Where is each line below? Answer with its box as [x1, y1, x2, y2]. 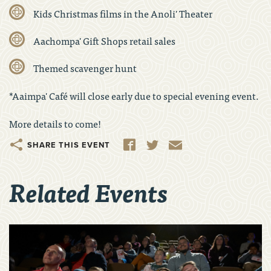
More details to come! [9, 115, 101, 131]
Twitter [146, 135, 177, 151]
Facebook [123, 135, 164, 151]
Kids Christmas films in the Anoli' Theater [33, 5, 212, 21]
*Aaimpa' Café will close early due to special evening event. [9, 87, 259, 103]
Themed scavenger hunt [33, 59, 137, 76]
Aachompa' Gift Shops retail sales [33, 32, 175, 48]
